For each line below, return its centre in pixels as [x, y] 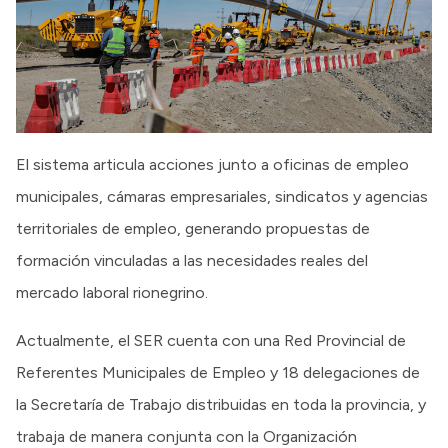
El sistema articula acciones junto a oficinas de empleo [212, 165]
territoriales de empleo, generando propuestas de [193, 229]
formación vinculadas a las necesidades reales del [192, 261]
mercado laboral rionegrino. [112, 293]
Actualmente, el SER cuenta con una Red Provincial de [211, 341]
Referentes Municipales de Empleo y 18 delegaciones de [218, 373]
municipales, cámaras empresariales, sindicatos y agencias [222, 197]
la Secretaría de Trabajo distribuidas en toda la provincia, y [221, 405]
